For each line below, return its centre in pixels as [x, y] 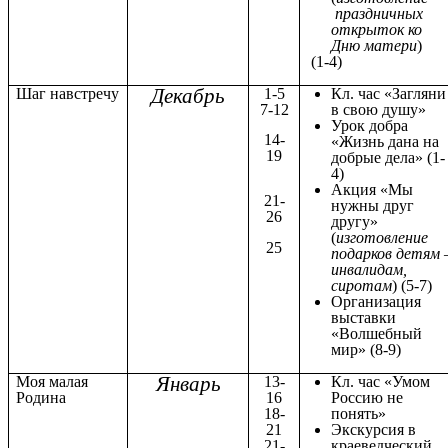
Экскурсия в [374, 429]
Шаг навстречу [68, 93]
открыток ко [377, 29]
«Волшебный [377, 333]
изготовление [382, 237]
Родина [41, 397]
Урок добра [370, 125]
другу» [355, 221]
